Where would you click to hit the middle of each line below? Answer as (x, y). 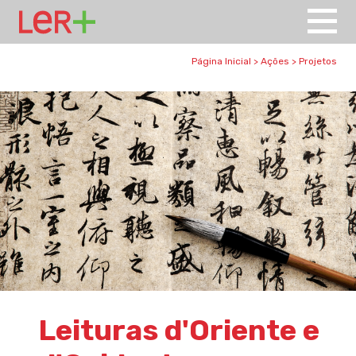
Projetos (318, 61)
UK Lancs (46, 43)
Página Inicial (221, 61)
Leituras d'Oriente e (179, 330)
